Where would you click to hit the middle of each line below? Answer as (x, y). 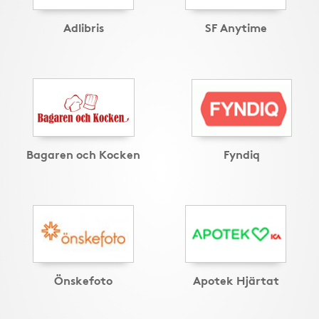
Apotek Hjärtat (236, 280)
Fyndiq (242, 154)
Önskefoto (83, 280)
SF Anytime (236, 27)
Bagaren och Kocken (83, 154)
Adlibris (83, 27)
